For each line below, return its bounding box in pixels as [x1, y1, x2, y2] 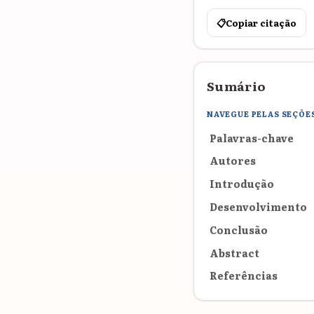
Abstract [210, 245, 259, 260]
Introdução [210, 176, 274, 191]
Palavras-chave [210, 130, 294, 145]
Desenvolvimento [210, 199, 307, 214]
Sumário [207, 76, 266, 95]
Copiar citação [225, 15, 296, 29]
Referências [210, 268, 278, 283]
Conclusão [210, 221, 268, 237]
